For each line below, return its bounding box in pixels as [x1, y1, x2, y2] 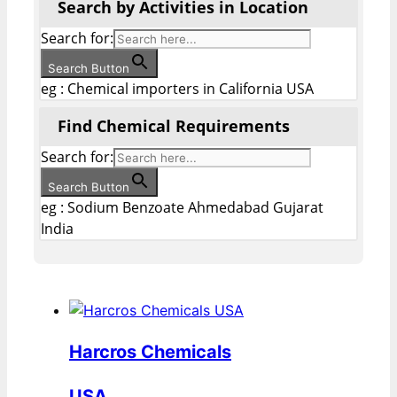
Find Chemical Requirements [58, 115, 290, 137]
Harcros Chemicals [69, 341, 231, 363]
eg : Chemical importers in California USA [41, 79, 314, 99]
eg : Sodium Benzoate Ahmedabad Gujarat [41, 198, 323, 218]
